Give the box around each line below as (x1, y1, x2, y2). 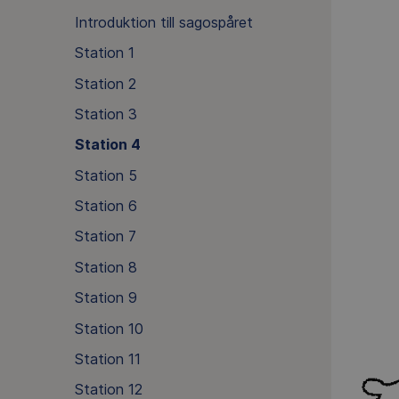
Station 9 (74, 289, 137, 307)
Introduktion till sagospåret (74, 12, 253, 31)
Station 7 (74, 227, 136, 246)
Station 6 (74, 197, 137, 216)
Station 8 (74, 257, 137, 276)
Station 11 (74, 349, 141, 368)
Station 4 (74, 135, 141, 154)
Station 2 (74, 74, 136, 93)
